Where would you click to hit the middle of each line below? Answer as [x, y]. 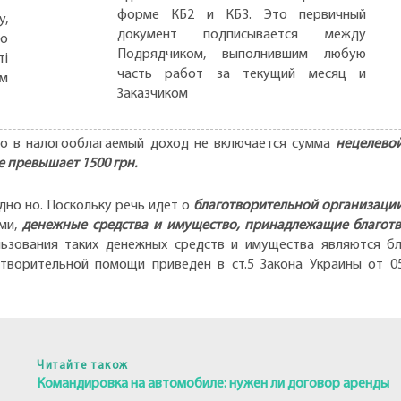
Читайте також [83, 365]
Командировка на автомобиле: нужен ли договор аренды [213, 384]
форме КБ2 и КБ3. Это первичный [241, 15]
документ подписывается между [241, 34]
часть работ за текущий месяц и [241, 74]
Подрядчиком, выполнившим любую [241, 54]
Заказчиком [152, 94]
